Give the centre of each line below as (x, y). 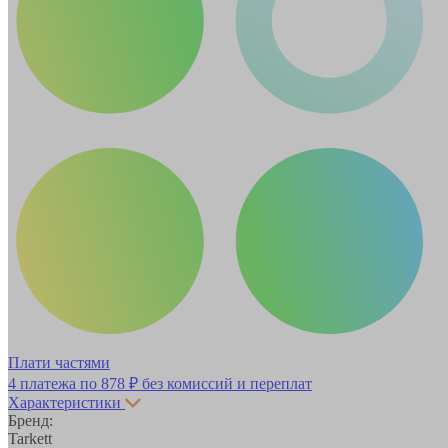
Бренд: (30, 420)
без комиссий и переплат (225, 383)
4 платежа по (54, 383)
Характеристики (64, 402)
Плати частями (59, 362)
